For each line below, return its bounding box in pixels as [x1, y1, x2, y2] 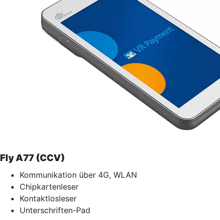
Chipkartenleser [20, 181, 79, 192]
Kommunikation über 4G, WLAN [20, 169, 137, 180]
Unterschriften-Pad [20, 205, 90, 215]
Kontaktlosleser [20, 193, 77, 203]
